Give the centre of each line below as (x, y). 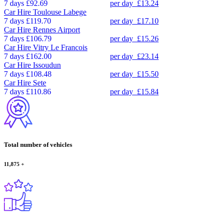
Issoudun (47, 65)
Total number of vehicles (38, 144)
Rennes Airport (56, 29)
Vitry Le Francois (60, 47)
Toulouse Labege (60, 12)
